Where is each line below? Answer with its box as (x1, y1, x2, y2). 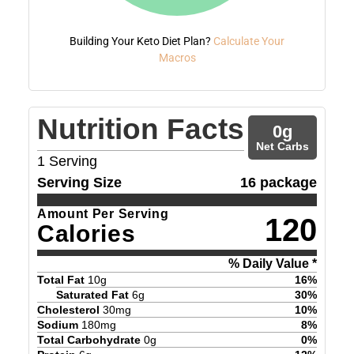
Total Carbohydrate (36, 333, 141, 346)
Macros (158, 51, 196, 64)
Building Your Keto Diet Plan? (70, 34, 213, 47)
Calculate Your (213, 34, 284, 47)
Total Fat (36, 273, 85, 286)
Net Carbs (256, 139, 310, 153)
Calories (36, 220, 136, 247)
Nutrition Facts (36, 112, 244, 145)
